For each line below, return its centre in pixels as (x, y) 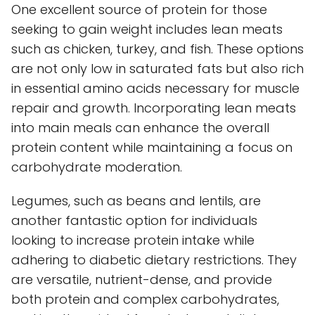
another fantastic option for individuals (134, 220)
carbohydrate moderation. (97, 167)
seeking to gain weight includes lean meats (147, 29)
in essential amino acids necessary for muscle (155, 88)
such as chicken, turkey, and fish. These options (157, 49)
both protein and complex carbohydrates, (145, 299)
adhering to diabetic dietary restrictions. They (154, 259)
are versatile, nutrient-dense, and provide (142, 279)
